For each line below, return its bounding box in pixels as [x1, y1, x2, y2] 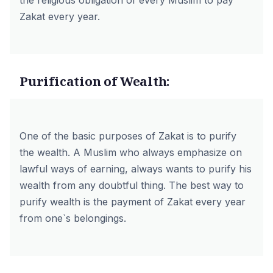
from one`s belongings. [19, 212, 126, 224]
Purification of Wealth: [19, 73, 171, 90]
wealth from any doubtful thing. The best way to [19, 179, 244, 191]
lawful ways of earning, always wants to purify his [19, 163, 252, 175]
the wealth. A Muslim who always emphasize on [19, 146, 242, 158]
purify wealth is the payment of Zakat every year [19, 196, 246, 208]
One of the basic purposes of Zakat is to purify [19, 130, 236, 142]
